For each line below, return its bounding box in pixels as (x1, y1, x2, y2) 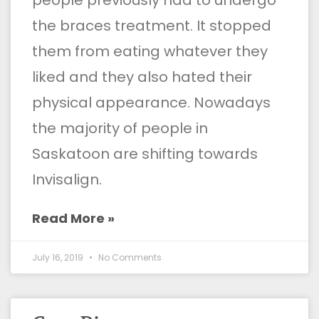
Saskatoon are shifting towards (32, 143, 258, 164)
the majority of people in (32, 117, 208, 138)
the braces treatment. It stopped (32, 15, 271, 36)
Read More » (32, 209, 115, 227)
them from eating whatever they (32, 41, 268, 61)
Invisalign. (32, 169, 102, 189)
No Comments (96, 251, 162, 263)
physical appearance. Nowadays (32, 92, 271, 113)
